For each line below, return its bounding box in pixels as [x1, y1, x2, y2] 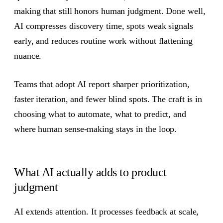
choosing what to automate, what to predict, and [14, 109, 186, 119]
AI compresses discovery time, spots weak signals [14, 21, 193, 31]
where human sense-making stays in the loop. [14, 123, 177, 134]
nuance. [14, 51, 42, 61]
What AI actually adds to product [14, 166, 167, 179]
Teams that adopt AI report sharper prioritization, [14, 79, 190, 89]
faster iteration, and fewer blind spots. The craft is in [14, 94, 203, 104]
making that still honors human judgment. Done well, [14, 6, 206, 16]
